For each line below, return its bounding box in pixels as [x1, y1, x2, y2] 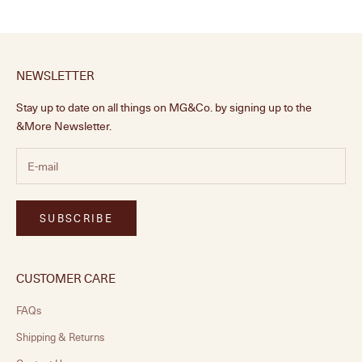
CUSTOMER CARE [16, 270, 116, 287]
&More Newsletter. [16, 117, 112, 133]
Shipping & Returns [16, 330, 104, 345]
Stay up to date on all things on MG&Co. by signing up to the [16, 99, 312, 115]
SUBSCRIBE [40, 210, 114, 225]
